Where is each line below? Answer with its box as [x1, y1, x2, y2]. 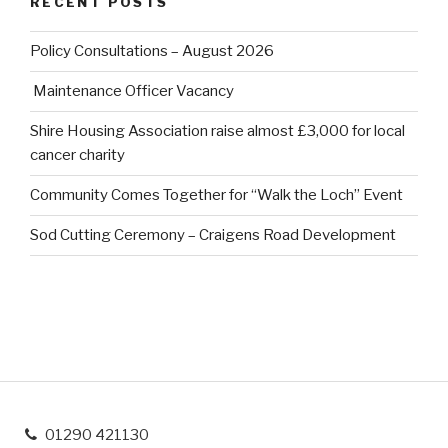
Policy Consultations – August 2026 [30, 42, 274, 61]
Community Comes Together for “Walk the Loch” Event [30, 186, 403, 205]
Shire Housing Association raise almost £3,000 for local [30, 122, 405, 141]
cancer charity [30, 146, 125, 165]
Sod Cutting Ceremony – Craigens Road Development [30, 226, 396, 245]
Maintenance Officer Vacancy [30, 82, 234, 101]
